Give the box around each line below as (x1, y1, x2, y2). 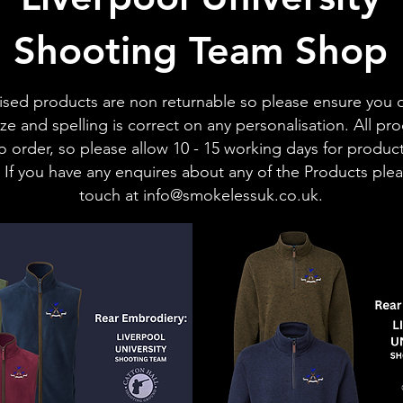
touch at (78, 185, 143, 206)
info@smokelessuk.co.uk (142, 185, 318, 206)
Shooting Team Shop (13, 27, 388, 75)
